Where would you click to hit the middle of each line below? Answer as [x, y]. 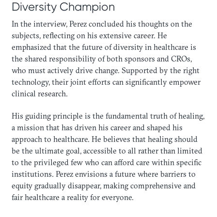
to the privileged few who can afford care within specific [107, 163]
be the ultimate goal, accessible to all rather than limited [107, 151]
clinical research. [40, 93]
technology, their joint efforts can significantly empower [106, 82]
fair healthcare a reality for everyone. [73, 197]
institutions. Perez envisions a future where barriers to [104, 174]
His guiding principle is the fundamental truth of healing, [108, 116]
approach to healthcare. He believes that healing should [105, 139]
